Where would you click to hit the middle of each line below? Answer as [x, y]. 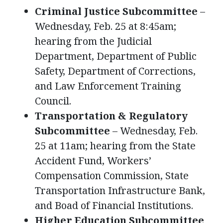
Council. [53, 101]
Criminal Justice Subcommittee [116, 11]
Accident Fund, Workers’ [93, 161]
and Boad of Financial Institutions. [114, 206]
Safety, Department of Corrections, [115, 71]
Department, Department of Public [116, 56]
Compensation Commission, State [112, 176]
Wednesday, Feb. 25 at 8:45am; [106, 26]
